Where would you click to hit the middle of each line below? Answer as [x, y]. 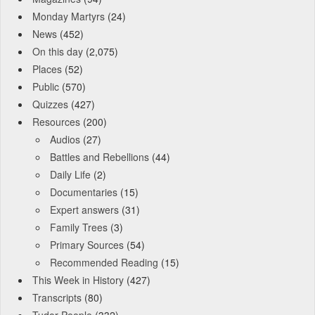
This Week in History [78, 279]
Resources [56, 121]
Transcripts [57, 297]
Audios [65, 139]
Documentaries [84, 192]
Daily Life [70, 174]
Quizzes [50, 104]
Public [46, 86]
